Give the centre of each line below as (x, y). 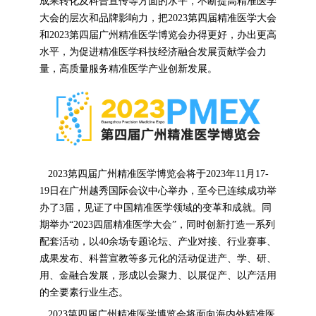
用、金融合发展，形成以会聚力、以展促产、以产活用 (158, 276)
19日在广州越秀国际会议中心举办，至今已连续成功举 (158, 191)
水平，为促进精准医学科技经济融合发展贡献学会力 (153, 52)
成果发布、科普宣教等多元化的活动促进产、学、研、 (158, 259)
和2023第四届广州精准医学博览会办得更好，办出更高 (158, 35)
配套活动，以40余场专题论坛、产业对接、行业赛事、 (158, 242)
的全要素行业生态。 (84, 293)
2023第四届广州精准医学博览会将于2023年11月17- (158, 174)
